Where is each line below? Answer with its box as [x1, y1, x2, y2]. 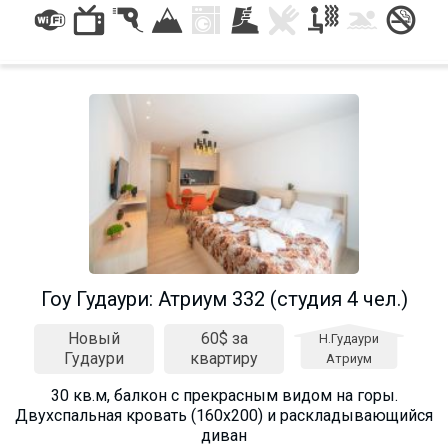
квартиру [190, 348, 258, 368]
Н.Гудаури [319, 330, 379, 346]
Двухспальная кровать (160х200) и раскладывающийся [15, 405, 433, 425]
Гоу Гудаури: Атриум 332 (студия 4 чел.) [40, 286, 408, 311]
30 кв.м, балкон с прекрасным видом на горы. [50, 385, 398, 405]
